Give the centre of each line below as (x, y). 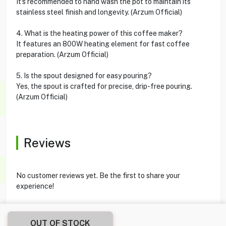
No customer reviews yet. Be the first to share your (98, 175)
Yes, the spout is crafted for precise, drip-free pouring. (104, 86)
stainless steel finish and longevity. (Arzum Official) (99, 12)
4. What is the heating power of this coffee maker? (99, 33)
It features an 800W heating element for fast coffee (103, 44)
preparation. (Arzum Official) (62, 54)
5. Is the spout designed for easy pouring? (84, 75)
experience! (35, 186)
